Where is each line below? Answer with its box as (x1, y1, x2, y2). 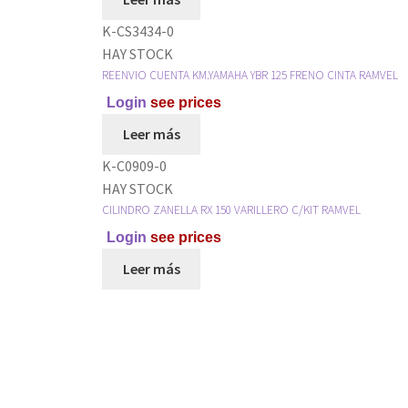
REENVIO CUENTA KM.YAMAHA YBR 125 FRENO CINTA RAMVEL (102, 66, 398, 83)
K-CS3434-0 (102, 21, 174, 40)
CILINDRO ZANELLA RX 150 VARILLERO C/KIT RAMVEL (102, 201, 361, 218)
